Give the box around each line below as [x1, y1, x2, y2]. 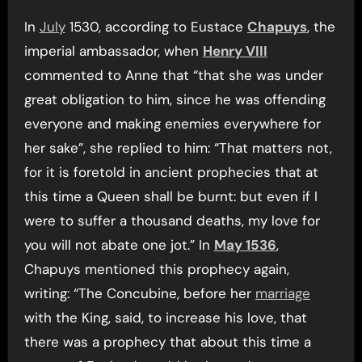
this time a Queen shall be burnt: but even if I [23, 187, 318, 205]
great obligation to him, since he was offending [23, 90, 326, 108]
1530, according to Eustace [65, 17, 247, 36]
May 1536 [213, 235, 276, 254]
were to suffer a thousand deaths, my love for [23, 211, 320, 229]
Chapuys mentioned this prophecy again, [23, 259, 289, 278]
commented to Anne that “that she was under [23, 65, 323, 84]
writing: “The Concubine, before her [23, 284, 255, 302]
